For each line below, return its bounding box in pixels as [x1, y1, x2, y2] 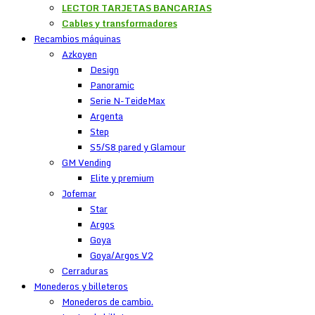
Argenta [90, 108, 123, 124]
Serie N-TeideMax [90, 93, 165, 108]
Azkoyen [62, 46, 97, 62]
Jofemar [62, 186, 96, 201]
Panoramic [90, 77, 134, 93]
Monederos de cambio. [62, 294, 153, 309]
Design [90, 62, 119, 77]
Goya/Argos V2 [90, 247, 153, 263]
